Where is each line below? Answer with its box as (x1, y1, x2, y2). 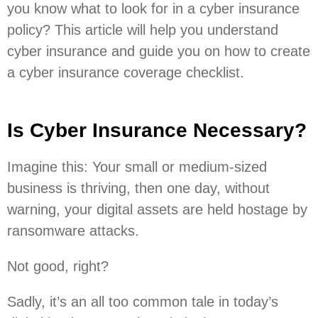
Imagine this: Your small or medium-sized (7, 159, 267, 175)
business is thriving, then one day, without (7, 180, 270, 196)
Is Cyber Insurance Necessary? (7, 119, 307, 141)
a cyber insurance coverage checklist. (7, 65, 244, 80)
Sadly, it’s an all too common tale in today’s (7, 294, 278, 309)
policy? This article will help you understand (7, 22, 278, 38)
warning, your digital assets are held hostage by (7, 202, 307, 217)
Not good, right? (7, 258, 113, 274)
